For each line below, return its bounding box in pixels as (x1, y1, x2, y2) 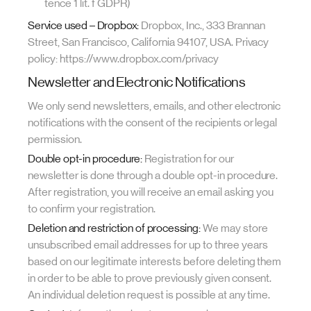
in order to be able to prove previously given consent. (28, 271, 272, 285)
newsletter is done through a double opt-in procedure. (28, 169, 278, 182)
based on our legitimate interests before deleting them (28, 255, 282, 268)
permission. (28, 133, 82, 146)
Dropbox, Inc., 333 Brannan (139, 19, 266, 32)
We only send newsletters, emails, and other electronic (28, 99, 281, 112)
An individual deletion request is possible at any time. (28, 288, 271, 301)
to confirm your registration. (28, 202, 155, 215)
